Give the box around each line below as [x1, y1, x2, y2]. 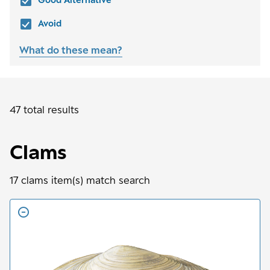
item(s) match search [48, 174, 150, 186]
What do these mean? [19, 44, 122, 56]
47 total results [10, 104, 79, 116]
